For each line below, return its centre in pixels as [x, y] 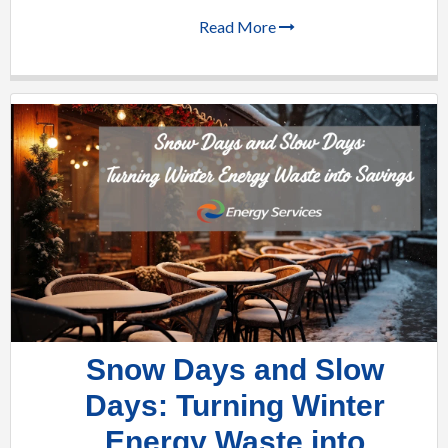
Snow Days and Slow [235, 369]
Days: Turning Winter [235, 405]
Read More [239, 26]
